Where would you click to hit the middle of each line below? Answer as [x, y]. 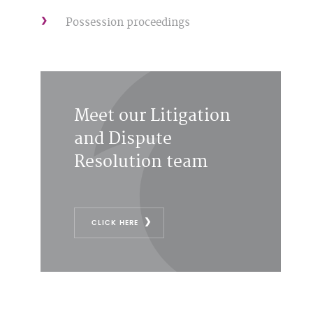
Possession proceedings [128, 23]
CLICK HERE [115, 223]
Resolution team [140, 162]
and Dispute [123, 139]
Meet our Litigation [152, 116]
